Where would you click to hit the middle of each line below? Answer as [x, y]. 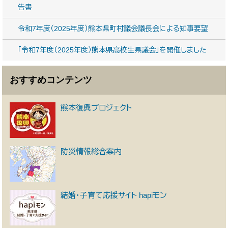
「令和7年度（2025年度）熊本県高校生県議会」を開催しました [112, 50]
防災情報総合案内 [91, 152]
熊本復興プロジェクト [96, 108]
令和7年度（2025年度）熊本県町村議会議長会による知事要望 [113, 29]
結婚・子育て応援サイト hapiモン [114, 195]
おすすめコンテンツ [51, 80]
